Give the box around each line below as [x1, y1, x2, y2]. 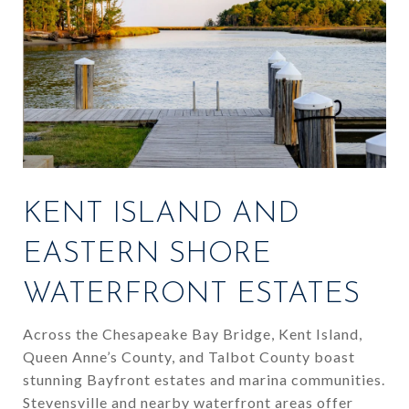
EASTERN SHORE [23, 239, 271, 269]
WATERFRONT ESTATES [23, 279, 360, 309]
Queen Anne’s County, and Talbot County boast [23, 347, 355, 365]
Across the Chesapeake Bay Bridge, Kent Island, [23, 324, 362, 342]
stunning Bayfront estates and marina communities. [23, 370, 385, 388]
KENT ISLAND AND [23, 199, 299, 229]
